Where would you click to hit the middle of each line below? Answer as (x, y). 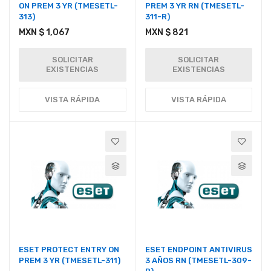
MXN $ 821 (166, 33)
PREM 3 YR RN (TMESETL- (194, 6)
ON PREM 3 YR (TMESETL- (68, 6)
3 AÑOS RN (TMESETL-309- (198, 260)
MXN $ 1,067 (44, 33)
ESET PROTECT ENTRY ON (69, 249)
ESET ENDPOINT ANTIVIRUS (198, 249)
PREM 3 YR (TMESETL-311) (70, 260)
